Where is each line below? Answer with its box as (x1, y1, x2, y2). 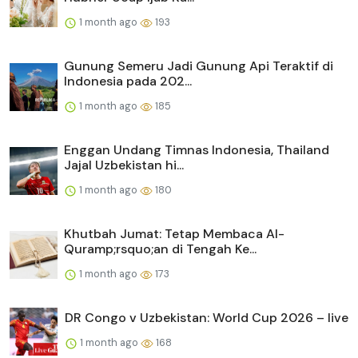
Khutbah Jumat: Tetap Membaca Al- (64, 225, 284, 242)
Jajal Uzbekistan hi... (64, 156, 184, 173)
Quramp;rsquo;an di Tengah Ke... (64, 240, 257, 257)
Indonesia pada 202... (64, 72, 192, 89)
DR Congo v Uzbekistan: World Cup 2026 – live (65, 308, 348, 326)
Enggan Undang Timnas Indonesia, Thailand (64, 141, 329, 158)
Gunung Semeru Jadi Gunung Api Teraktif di (64, 57, 333, 74)
